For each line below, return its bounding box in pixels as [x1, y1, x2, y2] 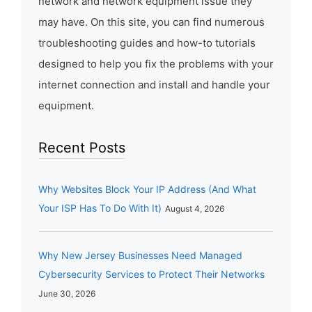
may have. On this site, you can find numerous [38, 15, 265, 29]
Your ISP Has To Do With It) [38, 202, 162, 214]
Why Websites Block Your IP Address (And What [38, 183, 256, 196]
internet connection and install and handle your [38, 78, 270, 92]
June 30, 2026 [38, 288, 95, 299]
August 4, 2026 [165, 203, 224, 214]
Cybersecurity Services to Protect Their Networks [38, 268, 265, 281]
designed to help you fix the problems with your [38, 57, 274, 71]
